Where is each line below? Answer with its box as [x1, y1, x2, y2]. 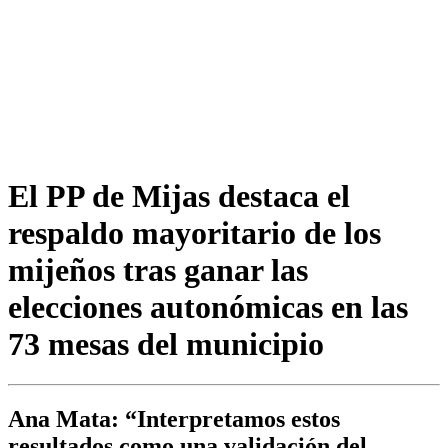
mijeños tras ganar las [8, 251, 308, 288]
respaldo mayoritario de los [8, 214, 381, 251]
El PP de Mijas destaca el [8, 177, 350, 214]
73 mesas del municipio [8, 325, 324, 362]
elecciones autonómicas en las [8, 288, 408, 325]
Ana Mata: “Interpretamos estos [8, 406, 340, 433]
